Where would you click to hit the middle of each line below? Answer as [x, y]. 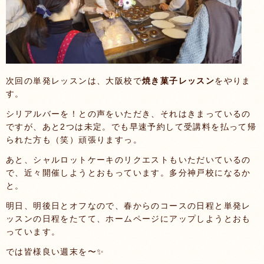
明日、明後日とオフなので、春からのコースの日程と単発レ [128, 206]
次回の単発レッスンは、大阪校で [74, 81]
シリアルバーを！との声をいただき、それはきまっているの [128, 114]
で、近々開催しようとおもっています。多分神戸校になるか [128, 173]
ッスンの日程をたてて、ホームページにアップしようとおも [128, 219]
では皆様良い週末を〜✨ [55, 252]
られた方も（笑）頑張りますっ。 [74, 140]
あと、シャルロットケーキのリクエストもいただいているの [128, 160]
